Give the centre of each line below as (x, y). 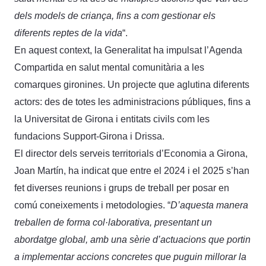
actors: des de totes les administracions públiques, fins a (132, 102)
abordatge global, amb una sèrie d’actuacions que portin (132, 239)
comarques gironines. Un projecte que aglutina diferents (132, 84)
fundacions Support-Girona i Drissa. (89, 136)
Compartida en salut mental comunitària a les (109, 67)
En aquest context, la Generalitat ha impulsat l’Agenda (128, 50)
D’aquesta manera (209, 205)
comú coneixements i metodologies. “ (92, 205)
